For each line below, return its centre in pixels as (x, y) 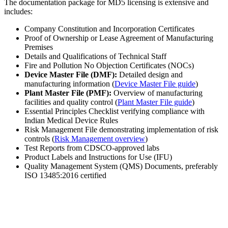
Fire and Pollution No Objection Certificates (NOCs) (109, 66)
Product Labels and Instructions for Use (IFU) (98, 157)
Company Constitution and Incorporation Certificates (109, 29)
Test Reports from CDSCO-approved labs (92, 148)
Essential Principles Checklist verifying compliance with (115, 111)
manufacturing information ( (69, 84)
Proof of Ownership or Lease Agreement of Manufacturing (119, 38)
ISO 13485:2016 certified (65, 176)
